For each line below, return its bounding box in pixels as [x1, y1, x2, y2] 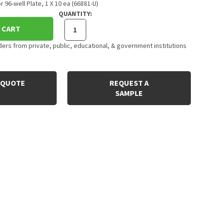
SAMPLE [115, 88, 143, 98]
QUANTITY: [58, 9, 92, 18]
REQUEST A [109, 77, 149, 88]
